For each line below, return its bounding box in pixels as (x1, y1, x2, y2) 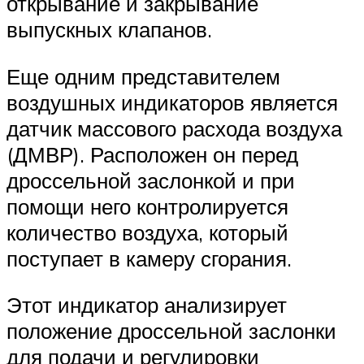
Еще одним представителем (6, 63, 280, 89)
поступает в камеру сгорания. (6, 245, 292, 271)
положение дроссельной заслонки (6, 318, 336, 344)
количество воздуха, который (6, 219, 288, 245)
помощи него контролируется (6, 193, 288, 219)
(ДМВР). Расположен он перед (6, 141, 298, 167)
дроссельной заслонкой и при (6, 167, 295, 193)
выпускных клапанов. (6, 16, 212, 43)
